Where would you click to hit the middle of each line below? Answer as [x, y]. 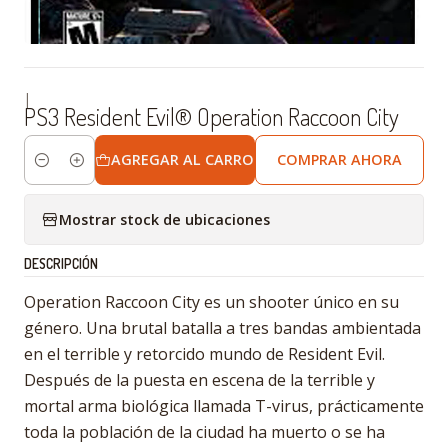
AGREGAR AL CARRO [183, 159]
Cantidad [54, 171]
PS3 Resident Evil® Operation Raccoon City [211, 116]
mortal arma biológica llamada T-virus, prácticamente [224, 406]
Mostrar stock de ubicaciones [164, 219]
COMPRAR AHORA [340, 159]
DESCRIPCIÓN [61, 263]
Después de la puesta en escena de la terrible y [199, 380]
